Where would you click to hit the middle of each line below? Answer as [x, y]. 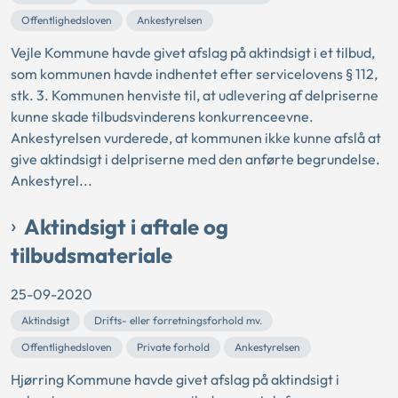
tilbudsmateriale [92, 255]
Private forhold [173, 347]
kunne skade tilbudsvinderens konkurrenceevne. [162, 117]
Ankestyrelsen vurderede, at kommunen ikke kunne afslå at [196, 138]
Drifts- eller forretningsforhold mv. [178, 321]
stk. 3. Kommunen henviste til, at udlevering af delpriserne [195, 96]
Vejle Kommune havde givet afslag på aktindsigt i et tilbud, [193, 53]
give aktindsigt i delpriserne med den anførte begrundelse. [195, 159]
